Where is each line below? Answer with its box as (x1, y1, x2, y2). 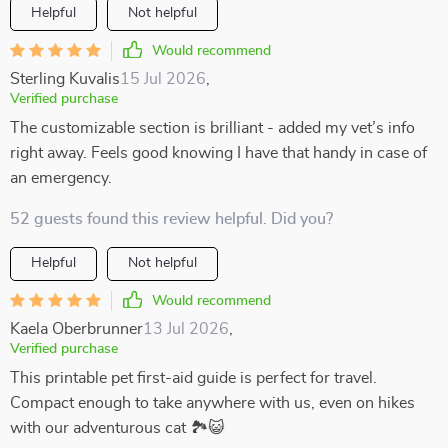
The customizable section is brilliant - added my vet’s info (10, 120, 415, 136)
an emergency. (10, 170, 112, 186)
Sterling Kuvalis (10, 71, 120, 87)
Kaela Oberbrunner (10, 321, 143, 337)
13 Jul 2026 (143, 321, 229, 337)
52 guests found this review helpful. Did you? (10, 211, 333, 227)
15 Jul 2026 (120, 71, 206, 87)
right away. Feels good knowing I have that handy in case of (10, 145, 427, 161)
